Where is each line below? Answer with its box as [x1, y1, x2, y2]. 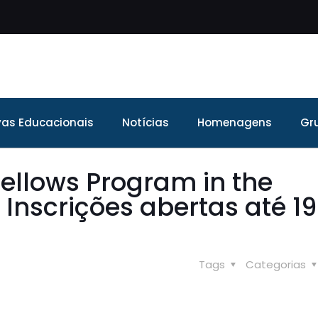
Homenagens [197, 115, 272, 130]
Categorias [246, 257, 309, 272]
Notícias [122, 115, 169, 130]
